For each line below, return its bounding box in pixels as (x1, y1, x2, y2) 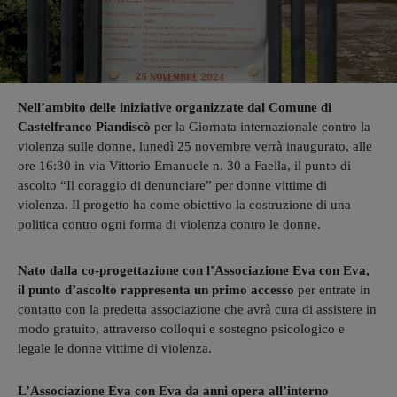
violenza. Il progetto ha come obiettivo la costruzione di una (18, 197, 351, 212)
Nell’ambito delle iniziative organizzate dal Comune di (18, 99, 331, 114)
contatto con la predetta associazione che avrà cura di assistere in (18, 301, 377, 316)
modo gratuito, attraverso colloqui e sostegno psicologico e (18, 321, 345, 336)
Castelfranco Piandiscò (18, 119, 151, 134)
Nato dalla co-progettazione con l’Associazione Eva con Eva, (18, 262, 370, 277)
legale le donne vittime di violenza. (18, 340, 212, 355)
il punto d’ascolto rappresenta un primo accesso (18, 282, 294, 297)
